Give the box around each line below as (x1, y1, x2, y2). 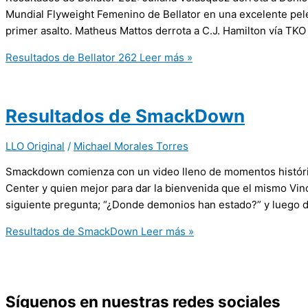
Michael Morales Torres (74, 140, 188, 153)
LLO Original (5, 140, 65, 153)
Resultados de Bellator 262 (5, 51, 137, 65)
